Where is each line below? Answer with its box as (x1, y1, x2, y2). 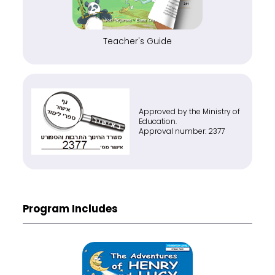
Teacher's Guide (103, 36, 172, 48)
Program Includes (23, 202, 118, 217)
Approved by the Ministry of (139, 106, 241, 117)
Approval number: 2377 (139, 126, 225, 137)
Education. (139, 116, 177, 127)
